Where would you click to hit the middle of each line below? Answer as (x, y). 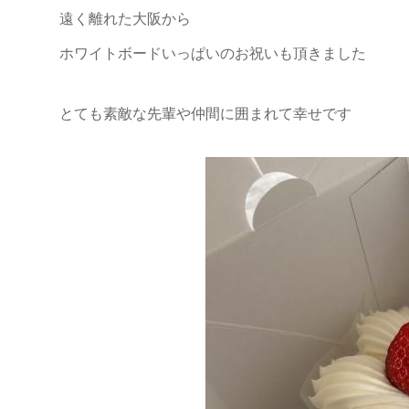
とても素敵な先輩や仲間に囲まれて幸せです (205, 114)
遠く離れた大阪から (125, 19)
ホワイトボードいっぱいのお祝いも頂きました (213, 53)
